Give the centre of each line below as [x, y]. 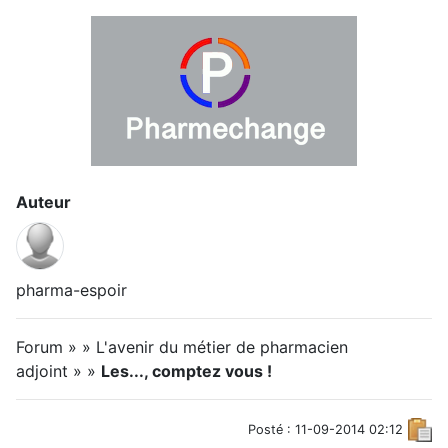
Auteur [43, 202]
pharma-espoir [71, 290]
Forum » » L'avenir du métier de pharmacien [182, 347]
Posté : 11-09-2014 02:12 [325, 429]
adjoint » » [58, 371]
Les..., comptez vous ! [186, 371]
